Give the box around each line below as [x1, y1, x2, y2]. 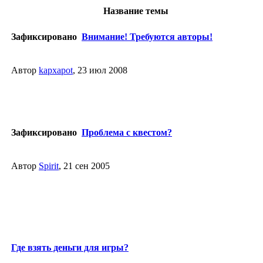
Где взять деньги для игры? [11, 242, 129, 252]
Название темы [103, 6, 168, 16]
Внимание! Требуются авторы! [82, 31, 213, 42]
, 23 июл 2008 [73, 65, 127, 75]
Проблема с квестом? [82, 127, 172, 137]
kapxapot [39, 65, 73, 75]
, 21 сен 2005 [59, 161, 110, 171]
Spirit [39, 161, 59, 171]
